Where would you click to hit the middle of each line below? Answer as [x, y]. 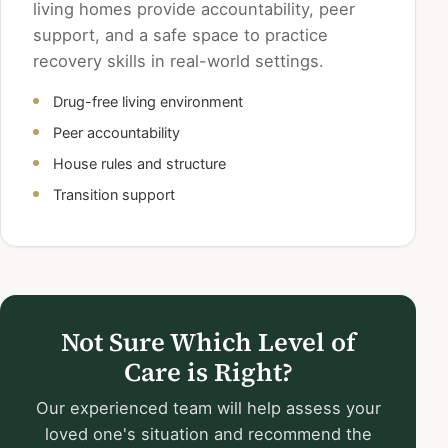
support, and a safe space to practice [180, 35]
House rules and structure [139, 164]
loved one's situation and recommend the [208, 434]
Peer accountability [116, 133]
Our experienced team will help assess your [208, 408]
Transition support [114, 195]
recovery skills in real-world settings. [178, 61]
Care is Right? [208, 372]
